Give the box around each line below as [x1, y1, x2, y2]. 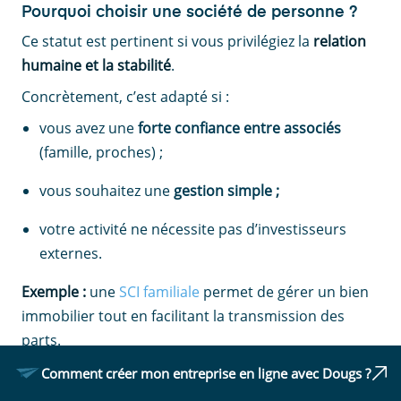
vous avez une [39, 117, 138, 138]
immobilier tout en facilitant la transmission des [21, 305, 345, 326]
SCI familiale [119, 281, 200, 302]
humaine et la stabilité [21, 55, 171, 75]
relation [313, 30, 366, 51]
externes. [39, 243, 102, 263]
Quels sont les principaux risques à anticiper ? [21, 375, 380, 392]
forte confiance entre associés [138, 117, 341, 138]
